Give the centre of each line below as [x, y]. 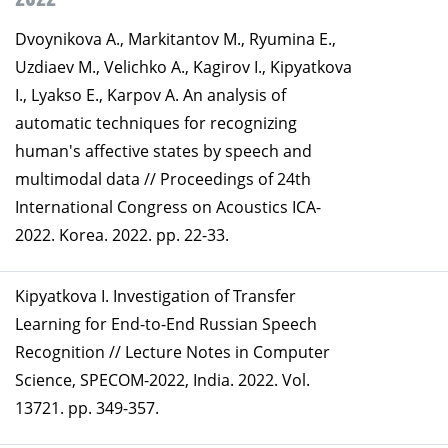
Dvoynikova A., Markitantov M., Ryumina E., [175, 39]
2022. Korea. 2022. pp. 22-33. [122, 235]
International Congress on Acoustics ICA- [168, 207]
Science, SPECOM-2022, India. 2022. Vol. [162, 380]
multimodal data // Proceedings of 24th [163, 179]
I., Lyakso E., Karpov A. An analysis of [150, 95]
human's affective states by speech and [163, 151]
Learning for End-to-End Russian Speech [166, 324]
